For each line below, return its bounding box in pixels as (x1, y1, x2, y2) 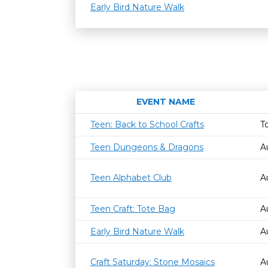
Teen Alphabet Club (90, 172, 172, 183)
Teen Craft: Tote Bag (90, 203, 175, 214)
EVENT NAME (136, 96, 195, 107)
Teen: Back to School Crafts (90, 119, 204, 130)
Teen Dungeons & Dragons (90, 142, 203, 153)
